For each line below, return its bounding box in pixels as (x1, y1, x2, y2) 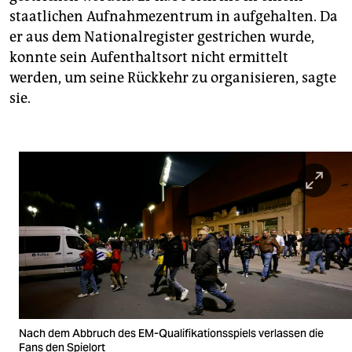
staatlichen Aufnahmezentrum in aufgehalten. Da (9, 8, 338, 26)
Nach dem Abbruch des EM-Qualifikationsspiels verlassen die (19, 325, 324, 340)
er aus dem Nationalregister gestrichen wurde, (9, 28, 314, 46)
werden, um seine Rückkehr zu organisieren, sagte (9, 69, 336, 87)
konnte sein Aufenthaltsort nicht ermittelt (9, 49, 288, 67)
